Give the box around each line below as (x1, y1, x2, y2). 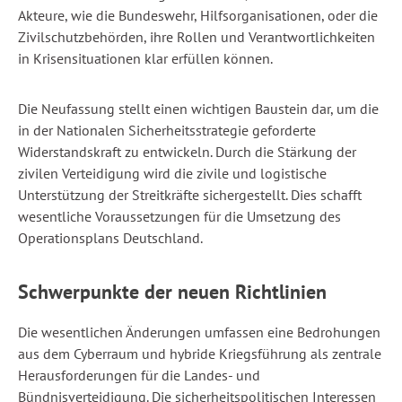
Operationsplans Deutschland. (18, 229, 203, 248)
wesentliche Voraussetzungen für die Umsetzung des (18, 207, 341, 226)
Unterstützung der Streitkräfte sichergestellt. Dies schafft (18, 186, 362, 205)
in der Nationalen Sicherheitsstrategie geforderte (18, 121, 316, 140)
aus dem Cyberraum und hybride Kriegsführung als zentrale (18, 345, 381, 363)
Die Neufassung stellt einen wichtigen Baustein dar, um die (18, 100, 379, 118)
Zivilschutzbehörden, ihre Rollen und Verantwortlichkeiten (18, 28, 375, 47)
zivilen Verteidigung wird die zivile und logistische (18, 164, 327, 183)
